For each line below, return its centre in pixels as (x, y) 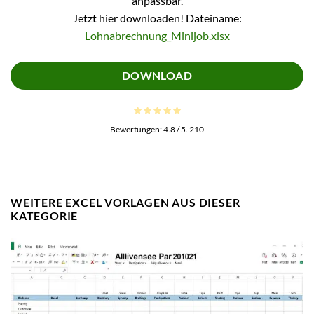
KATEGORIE (45, 216)
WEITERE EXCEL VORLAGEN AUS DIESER (125, 203)
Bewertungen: (137, 130)
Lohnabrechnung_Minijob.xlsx (157, 35)
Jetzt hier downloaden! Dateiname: (157, 18)
